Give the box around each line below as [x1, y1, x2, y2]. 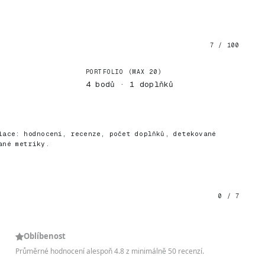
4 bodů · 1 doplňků [85, 79, 174, 89]
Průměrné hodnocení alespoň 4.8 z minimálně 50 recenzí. [15, 246, 205, 256]
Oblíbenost [24, 231, 66, 241]
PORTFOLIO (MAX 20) [85, 68, 163, 76]
